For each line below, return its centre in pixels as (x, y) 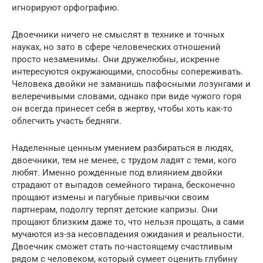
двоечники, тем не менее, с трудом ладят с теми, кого (124, 161)
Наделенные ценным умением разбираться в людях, (122, 148)
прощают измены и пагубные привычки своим (110, 198)
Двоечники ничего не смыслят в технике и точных (118, 35)
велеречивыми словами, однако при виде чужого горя (127, 97)
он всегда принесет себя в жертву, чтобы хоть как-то (122, 109)
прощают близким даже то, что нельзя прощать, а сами (128, 222)
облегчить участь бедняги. (67, 121)
